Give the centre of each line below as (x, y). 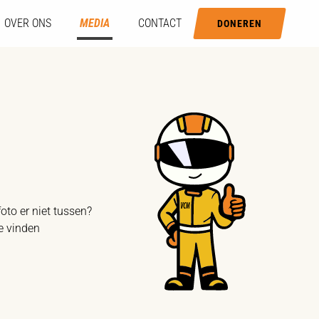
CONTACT (159, 23)
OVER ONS (27, 23)
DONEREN (239, 23)
